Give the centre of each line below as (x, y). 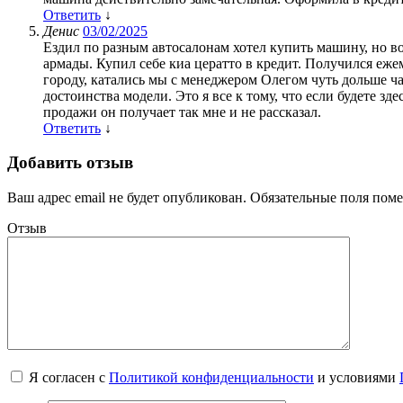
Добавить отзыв (70, 163)
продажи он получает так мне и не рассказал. (182, 112)
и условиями (357, 378)
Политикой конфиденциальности (211, 378)
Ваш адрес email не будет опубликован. (127, 198)
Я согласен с (69, 378)
